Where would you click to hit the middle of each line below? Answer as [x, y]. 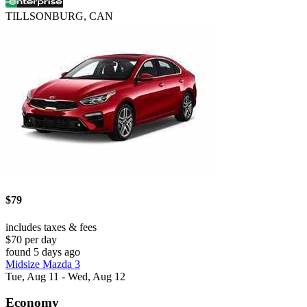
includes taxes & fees [51, 227]
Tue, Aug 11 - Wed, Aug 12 [65, 276]
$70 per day [31, 239]
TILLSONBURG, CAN [59, 16]
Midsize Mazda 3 [43, 264]
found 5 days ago [43, 251]
